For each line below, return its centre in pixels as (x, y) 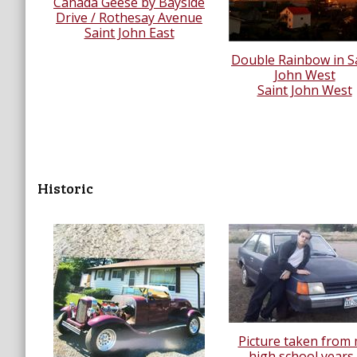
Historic (65, 188)
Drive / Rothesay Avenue (129, 17)
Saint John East (129, 32)
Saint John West (304, 90)
